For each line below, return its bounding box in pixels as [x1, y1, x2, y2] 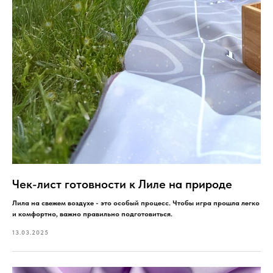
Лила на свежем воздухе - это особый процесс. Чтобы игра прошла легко [12, 198, 260, 207]
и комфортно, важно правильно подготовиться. [12, 209, 172, 218]
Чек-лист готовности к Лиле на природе [12, 176, 232, 191]
